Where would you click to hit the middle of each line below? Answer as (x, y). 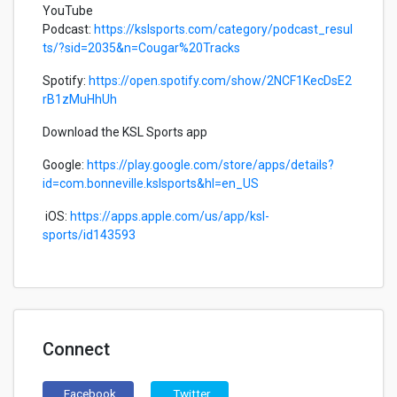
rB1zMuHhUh (80, 99)
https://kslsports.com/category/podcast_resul (223, 29)
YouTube (68, 11)
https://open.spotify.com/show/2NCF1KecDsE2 (220, 81)
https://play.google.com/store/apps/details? (210, 165)
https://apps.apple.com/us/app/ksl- (170, 216)
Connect (76, 349)
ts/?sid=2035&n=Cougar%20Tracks (141, 48)
